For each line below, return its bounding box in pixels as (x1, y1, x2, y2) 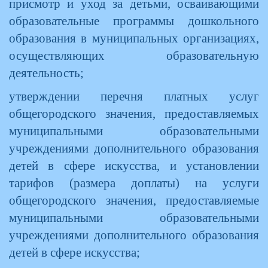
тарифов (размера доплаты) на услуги (9, 176, 259, 190)
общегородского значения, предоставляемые (9, 194, 259, 207)
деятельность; (9, 66, 84, 80)
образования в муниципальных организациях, (9, 32, 259, 45)
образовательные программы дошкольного (9, 14, 259, 28)
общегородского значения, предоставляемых (9, 107, 259, 120)
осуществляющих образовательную (9, 49, 259, 62)
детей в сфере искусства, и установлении (9, 159, 259, 172)
